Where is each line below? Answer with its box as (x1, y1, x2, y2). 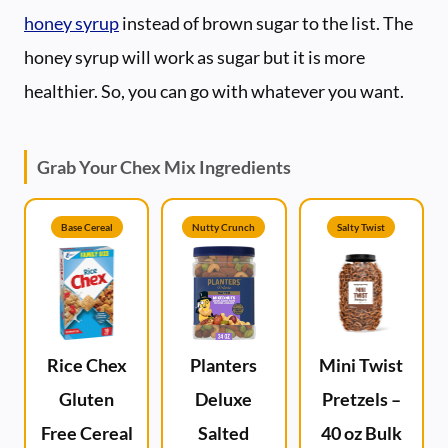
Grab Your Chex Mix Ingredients (37, 156, 291, 179)
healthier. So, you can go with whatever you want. (24, 80, 404, 103)
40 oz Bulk (320, 422, 402, 445)
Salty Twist (337, 221, 386, 234)
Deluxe (195, 388, 253, 411)
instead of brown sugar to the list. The (119, 12, 413, 35)
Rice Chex (46, 354, 127, 377)
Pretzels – (321, 388, 401, 411)
